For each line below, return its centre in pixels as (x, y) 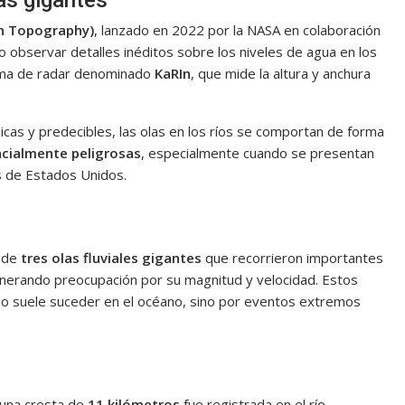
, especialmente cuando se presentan (258, 153)
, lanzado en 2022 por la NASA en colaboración (237, 30)
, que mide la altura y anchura (281, 74)
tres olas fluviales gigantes (111, 258)
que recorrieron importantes (292, 258)
